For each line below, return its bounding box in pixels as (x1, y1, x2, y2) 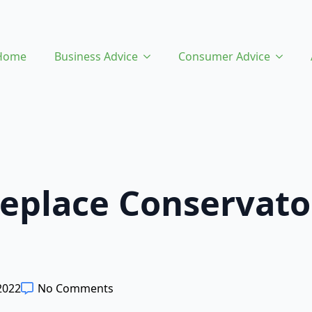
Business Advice (54, 49, 138, 64)
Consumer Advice (178, 49, 270, 64)
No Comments (38, 281, 114, 296)
